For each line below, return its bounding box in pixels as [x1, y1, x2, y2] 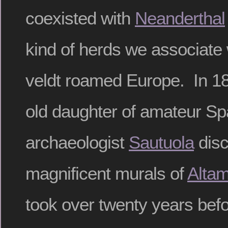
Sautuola [129, 132, 194, 152]
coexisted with [25, 8, 135, 28]
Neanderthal [135, 8, 225, 28]
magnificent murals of [25, 163, 187, 183]
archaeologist [25, 132, 129, 152]
